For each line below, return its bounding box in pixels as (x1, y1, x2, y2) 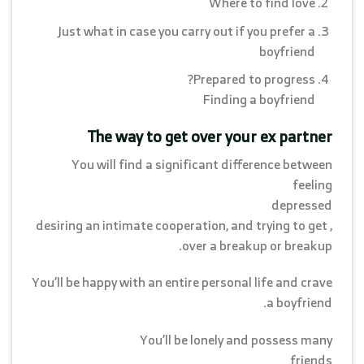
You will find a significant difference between (71, 152, 332, 175)
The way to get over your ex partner (88, 122, 332, 150)
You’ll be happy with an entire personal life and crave (32, 271, 332, 294)
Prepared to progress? (193, 67, 316, 91)
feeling (292, 172, 332, 196)
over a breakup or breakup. (182, 233, 332, 257)
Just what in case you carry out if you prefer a (58, 19, 316, 42)
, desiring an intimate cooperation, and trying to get (36, 213, 327, 236)
